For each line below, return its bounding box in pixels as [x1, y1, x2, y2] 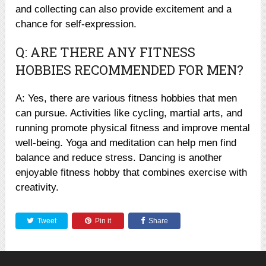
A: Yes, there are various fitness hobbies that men [15, 92, 237, 104]
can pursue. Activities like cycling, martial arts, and [15, 107, 243, 119]
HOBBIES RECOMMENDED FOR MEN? [15, 61, 244, 78]
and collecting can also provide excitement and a [15, 3, 232, 15]
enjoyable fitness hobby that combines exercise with [15, 166, 248, 178]
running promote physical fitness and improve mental [15, 122, 251, 134]
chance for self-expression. [15, 18, 137, 30]
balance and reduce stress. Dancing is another [15, 151, 223, 163]
